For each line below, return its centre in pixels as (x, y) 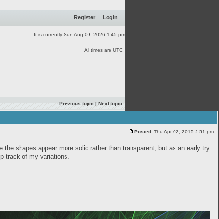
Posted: (143, 132)
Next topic (110, 103)
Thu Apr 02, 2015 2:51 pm (184, 132)
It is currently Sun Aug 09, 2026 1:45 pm (79, 34)
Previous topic (77, 103)
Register (85, 17)
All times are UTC (103, 50)
